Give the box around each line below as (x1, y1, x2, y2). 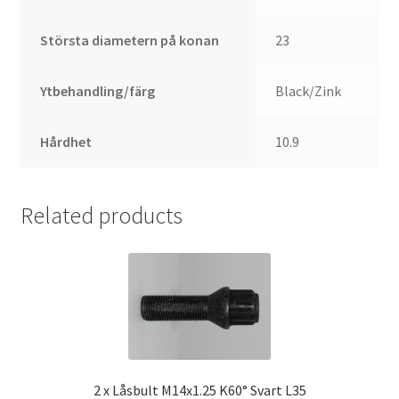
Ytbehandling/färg (40, 82, 156, 101)
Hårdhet (40, 133, 93, 151)
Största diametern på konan (40, 31, 220, 50)
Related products (20, 200, 183, 230)
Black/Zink (275, 82, 342, 101)
